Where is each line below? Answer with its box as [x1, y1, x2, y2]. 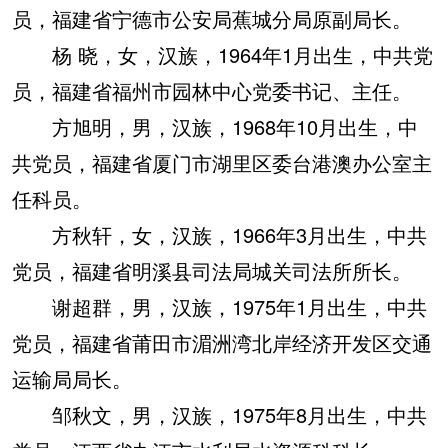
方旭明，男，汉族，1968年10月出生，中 [12, 112, 418, 141]
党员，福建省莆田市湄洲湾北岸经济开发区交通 [12, 328, 432, 357]
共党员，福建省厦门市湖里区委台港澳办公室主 [12, 148, 432, 177]
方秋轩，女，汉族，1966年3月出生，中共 [12, 220, 427, 249]
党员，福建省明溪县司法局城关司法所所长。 [12, 256, 412, 285]
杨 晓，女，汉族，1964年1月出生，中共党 [12, 40, 433, 69]
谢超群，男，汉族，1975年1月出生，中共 [12, 292, 427, 321]
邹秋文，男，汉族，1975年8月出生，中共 [12, 400, 427, 429]
